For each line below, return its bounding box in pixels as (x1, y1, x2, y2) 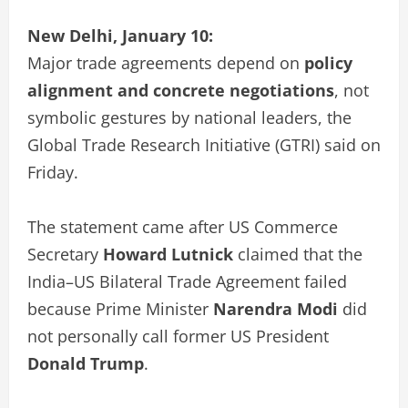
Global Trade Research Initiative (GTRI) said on (27, 133, 381, 156)
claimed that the (233, 242, 362, 265)
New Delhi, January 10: (27, 24, 213, 46)
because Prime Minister (27, 297, 213, 320)
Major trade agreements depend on (27, 51, 304, 74)
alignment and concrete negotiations (27, 78, 334, 101)
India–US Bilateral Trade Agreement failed (27, 270, 347, 292)
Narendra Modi (213, 297, 338, 320)
